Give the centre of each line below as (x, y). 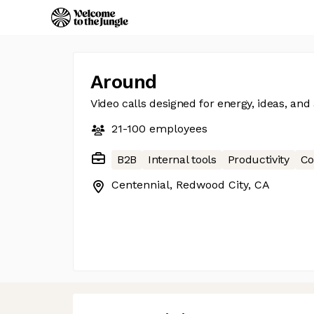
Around (124, 82)
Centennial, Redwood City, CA (191, 185)
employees (177, 129)
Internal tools (182, 159)
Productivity (258, 159)
